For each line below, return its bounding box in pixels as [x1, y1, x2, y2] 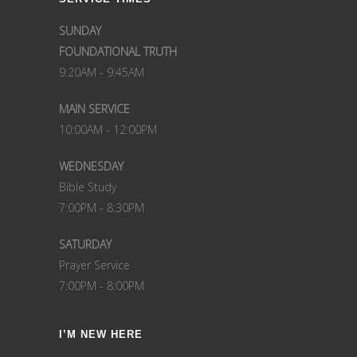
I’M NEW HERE [59, 328, 143, 340]
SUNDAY [59, 23, 101, 38]
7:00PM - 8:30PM [59, 200, 144, 215]
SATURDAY [59, 237, 112, 252]
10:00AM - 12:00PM [59, 122, 157, 137]
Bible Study [59, 179, 116, 194]
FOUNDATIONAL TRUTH [59, 44, 177, 59]
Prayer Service [59, 257, 130, 273]
